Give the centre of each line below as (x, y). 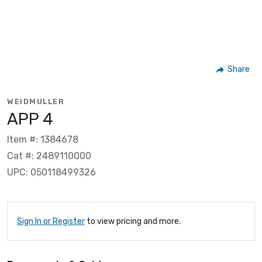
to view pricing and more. (133, 221)
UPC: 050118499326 (51, 172)
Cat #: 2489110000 (49, 156)
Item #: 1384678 (43, 139)
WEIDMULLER (36, 101)
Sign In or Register (51, 221)
